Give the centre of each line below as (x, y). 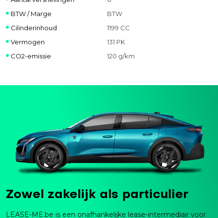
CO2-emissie (31, 56)
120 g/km (121, 56)
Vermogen (28, 42)
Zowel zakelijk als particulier (97, 195)
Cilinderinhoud (34, 28)
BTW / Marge (31, 14)
